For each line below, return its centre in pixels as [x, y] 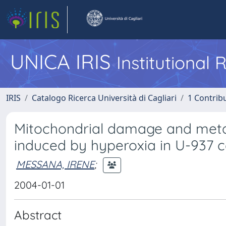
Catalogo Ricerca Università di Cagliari [104, 98]
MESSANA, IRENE [55, 164]
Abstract [38, 215]
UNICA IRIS [63, 62]
